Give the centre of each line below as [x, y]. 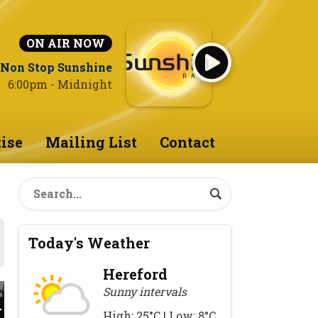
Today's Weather [89, 243]
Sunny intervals [145, 292]
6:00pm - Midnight [60, 84]
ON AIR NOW [66, 43]
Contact [187, 142]
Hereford [136, 274]
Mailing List [91, 142]
